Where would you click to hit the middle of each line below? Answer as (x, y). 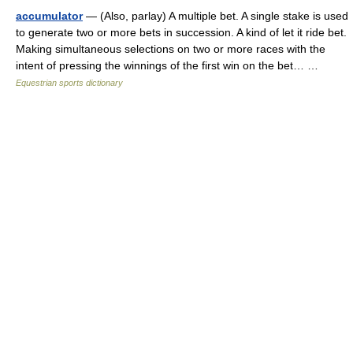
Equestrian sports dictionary (69, 83)
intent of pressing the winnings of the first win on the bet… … (170, 65)
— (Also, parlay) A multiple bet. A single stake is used (216, 16)
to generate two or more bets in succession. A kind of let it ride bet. (181, 32)
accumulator (49, 16)
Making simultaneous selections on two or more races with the (171, 49)
